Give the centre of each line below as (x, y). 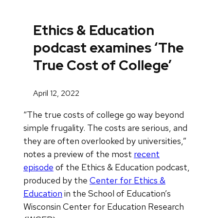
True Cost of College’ (102, 65)
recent (147, 154)
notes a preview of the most (79, 154)
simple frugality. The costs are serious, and (105, 127)
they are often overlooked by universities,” (105, 141)
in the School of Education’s (117, 193)
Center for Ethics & (127, 180)
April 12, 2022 (56, 93)
